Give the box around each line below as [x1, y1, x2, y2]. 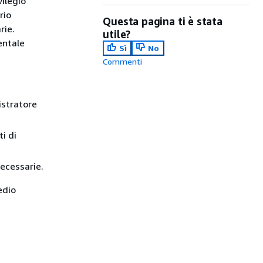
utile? [103, 28, 131, 41]
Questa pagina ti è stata [103, 15, 222, 28]
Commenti [103, 56, 143, 66]
